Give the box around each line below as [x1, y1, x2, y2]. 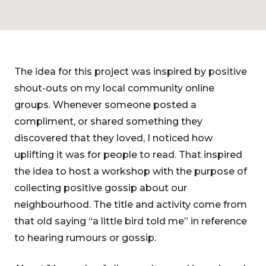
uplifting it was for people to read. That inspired [14, 149, 242, 160]
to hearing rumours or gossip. [14, 232, 156, 243]
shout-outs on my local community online [14, 83, 214, 94]
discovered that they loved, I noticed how [14, 132, 213, 144]
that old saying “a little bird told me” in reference [14, 216, 247, 227]
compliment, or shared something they [14, 116, 202, 127]
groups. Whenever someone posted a [14, 99, 197, 110]
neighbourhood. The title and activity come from [14, 199, 247, 210]
